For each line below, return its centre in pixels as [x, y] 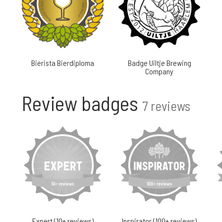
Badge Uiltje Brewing [159, 63]
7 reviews [166, 106]
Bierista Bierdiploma [63, 63]
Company [159, 71]
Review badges [82, 103]
